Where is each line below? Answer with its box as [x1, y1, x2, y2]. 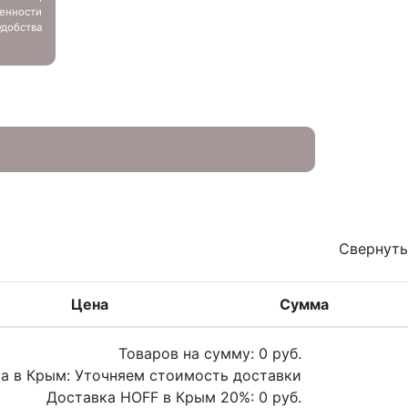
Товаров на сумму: [118, 344, 259, 362]
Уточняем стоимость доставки [75, 366, 301, 384]
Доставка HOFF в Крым [46, 388, 220, 406]
